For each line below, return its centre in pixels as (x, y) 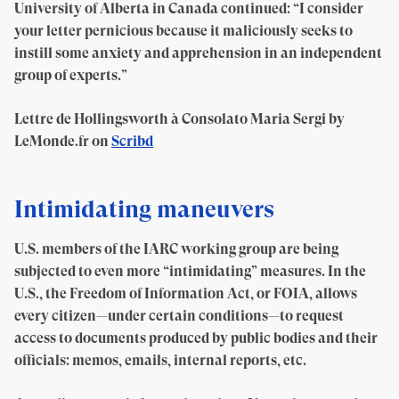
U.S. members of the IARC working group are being (176, 249)
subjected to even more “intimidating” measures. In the (190, 271)
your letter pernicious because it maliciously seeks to (183, 31)
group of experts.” (71, 75)
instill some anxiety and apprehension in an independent (198, 53)
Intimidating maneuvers (144, 209)
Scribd (132, 141)
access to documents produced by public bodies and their (196, 338)
